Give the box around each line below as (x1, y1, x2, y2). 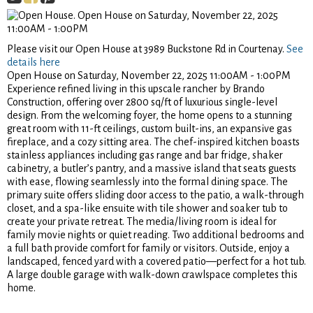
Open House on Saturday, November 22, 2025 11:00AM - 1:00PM (7, 69, 291, 81)
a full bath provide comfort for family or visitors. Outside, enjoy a (7, 242, 290, 254)
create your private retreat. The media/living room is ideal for (7, 215, 277, 227)
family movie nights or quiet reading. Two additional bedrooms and (7, 228, 304, 240)
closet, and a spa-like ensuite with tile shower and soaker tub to (7, 202, 288, 214)
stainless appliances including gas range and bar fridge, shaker (7, 149, 283, 161)
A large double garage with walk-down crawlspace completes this (7, 268, 298, 280)
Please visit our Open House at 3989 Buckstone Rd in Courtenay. (7, 43, 286, 54)
